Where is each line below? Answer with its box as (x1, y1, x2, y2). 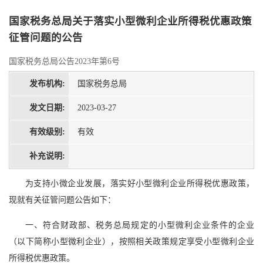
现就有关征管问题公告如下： (9, 195, 116, 205)
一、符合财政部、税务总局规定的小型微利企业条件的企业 (25, 221, 254, 230)
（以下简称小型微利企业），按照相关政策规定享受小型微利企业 (9, 237, 254, 247)
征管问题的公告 (9, 32, 83, 44)
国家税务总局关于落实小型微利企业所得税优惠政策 (9, 15, 252, 28)
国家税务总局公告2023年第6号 (9, 57, 120, 66)
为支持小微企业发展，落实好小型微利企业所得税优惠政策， (25, 179, 254, 188)
